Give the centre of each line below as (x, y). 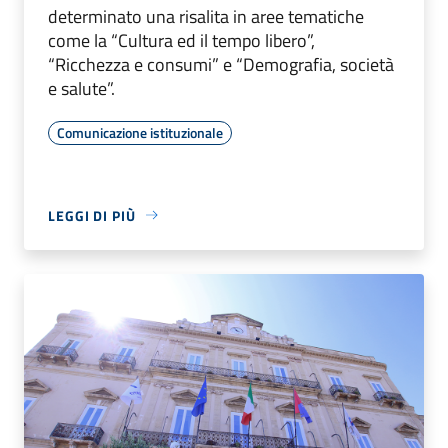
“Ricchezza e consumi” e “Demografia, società (221, 64)
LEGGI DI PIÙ (92, 215)
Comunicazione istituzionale (140, 132)
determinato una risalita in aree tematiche (206, 16)
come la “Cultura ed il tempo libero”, (181, 40)
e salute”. (81, 88)
